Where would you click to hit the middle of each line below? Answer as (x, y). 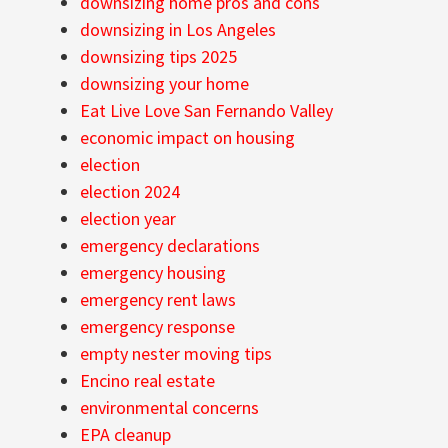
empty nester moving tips (176, 354)
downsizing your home (164, 84)
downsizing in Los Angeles (178, 30)
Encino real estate (147, 381)
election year (128, 219)
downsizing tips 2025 (158, 57)
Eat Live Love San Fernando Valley (206, 111)
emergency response (157, 327)
